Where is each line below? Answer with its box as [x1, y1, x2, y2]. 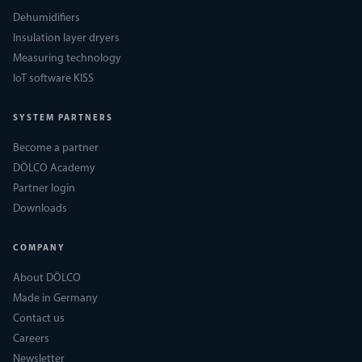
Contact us [13, 313, 65, 325]
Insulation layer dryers [13, 32, 120, 44]
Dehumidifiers [13, 12, 80, 24]
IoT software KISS [13, 73, 94, 85]
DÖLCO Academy [13, 162, 95, 175]
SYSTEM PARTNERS [13, 114, 113, 123]
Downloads [13, 203, 67, 215]
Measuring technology [13, 53, 121, 65]
